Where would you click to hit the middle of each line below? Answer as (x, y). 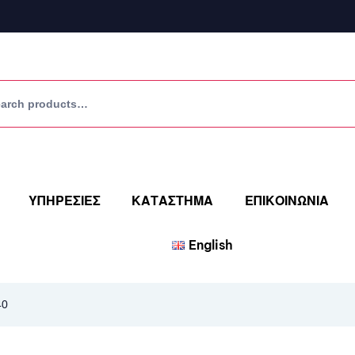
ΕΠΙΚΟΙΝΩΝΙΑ (286, 200)
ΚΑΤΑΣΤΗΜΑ (173, 200)
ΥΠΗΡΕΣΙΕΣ (65, 200)
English (210, 245)
